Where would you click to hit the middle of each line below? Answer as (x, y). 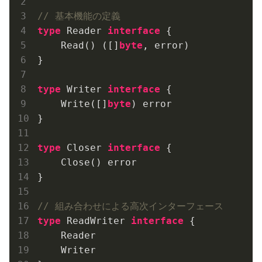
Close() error (87, 162)
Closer (84, 147)
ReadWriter (96, 220)
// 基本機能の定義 (79, 16)
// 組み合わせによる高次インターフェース (130, 206)
